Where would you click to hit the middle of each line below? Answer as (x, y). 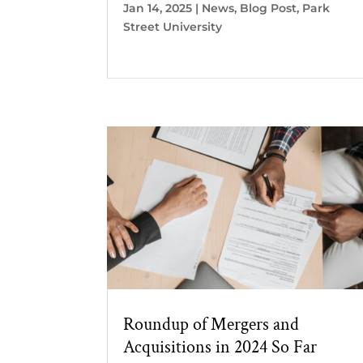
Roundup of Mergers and (211, 324)
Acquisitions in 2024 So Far (220, 347)
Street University (173, 27)
